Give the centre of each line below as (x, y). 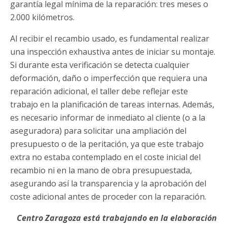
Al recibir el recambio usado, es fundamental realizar (110, 39)
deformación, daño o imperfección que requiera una (109, 78)
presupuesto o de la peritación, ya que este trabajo (107, 144)
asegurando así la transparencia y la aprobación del (108, 184)
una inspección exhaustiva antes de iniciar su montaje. (113, 52)
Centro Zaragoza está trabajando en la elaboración (117, 218)
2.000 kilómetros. (42, 17)
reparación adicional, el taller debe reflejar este (99, 91)
